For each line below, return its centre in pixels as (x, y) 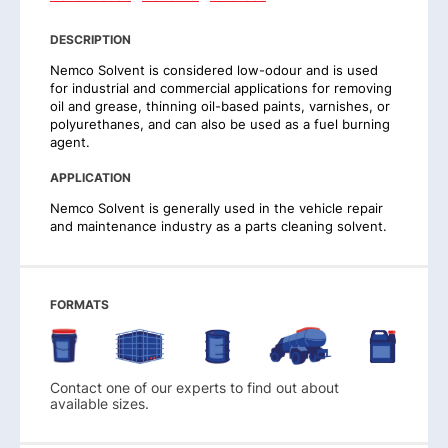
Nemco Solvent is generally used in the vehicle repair (216, 207)
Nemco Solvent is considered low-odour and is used (214, 69)
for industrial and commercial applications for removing (221, 87)
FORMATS (79, 304)
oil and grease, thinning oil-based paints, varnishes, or (220, 105)
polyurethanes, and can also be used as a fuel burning (220, 123)
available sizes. (99, 403)
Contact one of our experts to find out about (194, 387)
